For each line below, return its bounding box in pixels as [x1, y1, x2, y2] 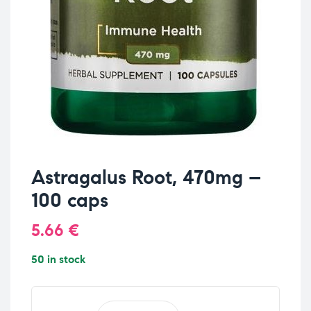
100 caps [31, 187, 108, 212]
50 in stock [31, 252, 85, 266]
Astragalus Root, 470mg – [31, 165, 261, 190]
